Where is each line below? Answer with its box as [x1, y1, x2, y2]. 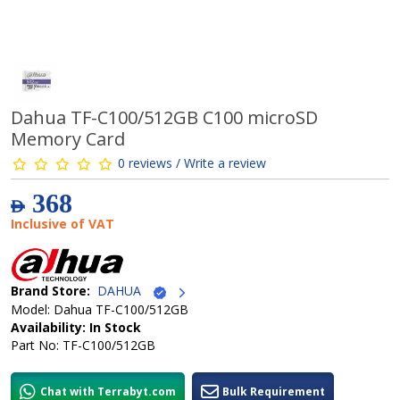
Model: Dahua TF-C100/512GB [11, 300, 188, 318]
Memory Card [11, 127, 125, 151]
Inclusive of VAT [11, 215, 114, 232]
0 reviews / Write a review [118, 154, 266, 171]
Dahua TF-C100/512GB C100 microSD [11, 105, 318, 129]
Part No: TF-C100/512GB [11, 336, 155, 354]
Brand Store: [11, 282, 90, 300]
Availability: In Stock [11, 318, 141, 336]
